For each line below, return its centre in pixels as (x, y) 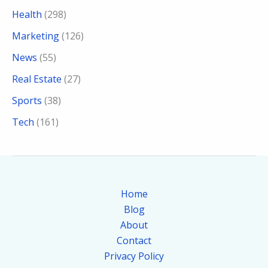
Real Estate (37, 79)
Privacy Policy (134, 256)
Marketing (36, 36)
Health (27, 14)
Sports (27, 100)
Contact (134, 240)
